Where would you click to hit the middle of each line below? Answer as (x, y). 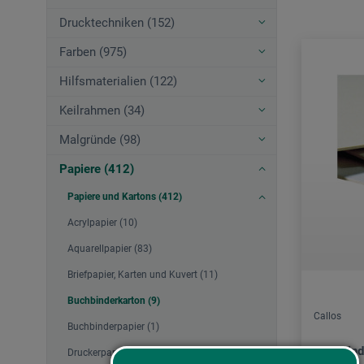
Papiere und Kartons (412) (125, 197)
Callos (327, 316)
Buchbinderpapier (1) (113, 327)
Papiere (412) (97, 169)
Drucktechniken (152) (117, 23)
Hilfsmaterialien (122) (118, 82)
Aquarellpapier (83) (110, 249)
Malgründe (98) (100, 140)
